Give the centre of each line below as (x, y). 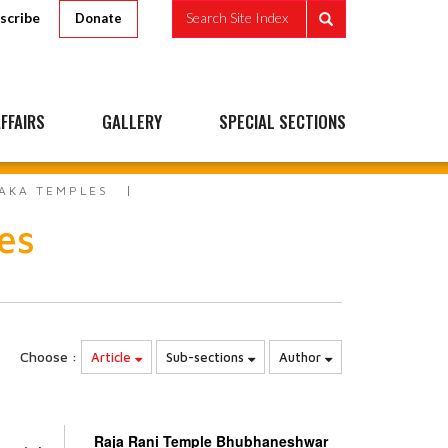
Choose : (48, 356)
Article (113, 357)
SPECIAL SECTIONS (282, 121)
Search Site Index (237, 18)
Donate (98, 18)
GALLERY (132, 121)
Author (302, 357)
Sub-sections (207, 357)
